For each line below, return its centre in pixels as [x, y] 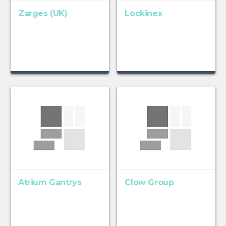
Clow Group [149, 183]
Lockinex [144, 14]
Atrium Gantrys [50, 183]
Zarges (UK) [43, 14]
